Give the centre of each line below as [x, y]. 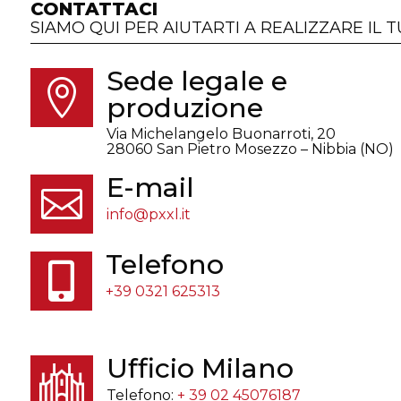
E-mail [150, 187]
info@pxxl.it [148, 214]
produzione [184, 107]
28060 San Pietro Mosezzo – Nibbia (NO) [250, 149]
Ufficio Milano [200, 368]
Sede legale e [196, 81]
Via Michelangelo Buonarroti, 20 [221, 133]
